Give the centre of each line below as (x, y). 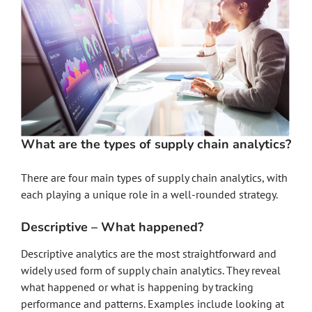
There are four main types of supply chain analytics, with (154, 178)
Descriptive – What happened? (112, 227)
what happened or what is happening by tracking (137, 287)
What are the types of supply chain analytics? (156, 144)
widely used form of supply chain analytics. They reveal (151, 270)
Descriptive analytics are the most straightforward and (149, 253)
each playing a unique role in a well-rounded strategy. (150, 194)
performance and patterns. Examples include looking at (153, 304)
